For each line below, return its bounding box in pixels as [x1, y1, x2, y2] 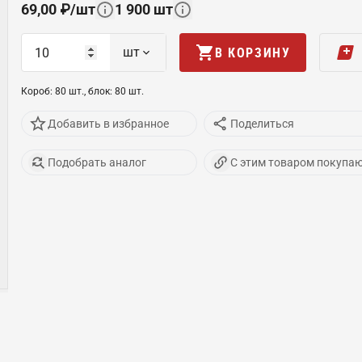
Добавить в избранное [48, 116, 169, 130]
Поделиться [230, 116, 294, 130]
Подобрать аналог [48, 155, 146, 169]
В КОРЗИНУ [215, 44, 291, 61]
